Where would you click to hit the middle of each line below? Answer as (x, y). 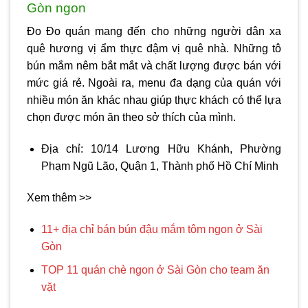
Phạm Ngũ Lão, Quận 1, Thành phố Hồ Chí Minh (159, 166)
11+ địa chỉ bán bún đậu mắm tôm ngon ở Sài (152, 229)
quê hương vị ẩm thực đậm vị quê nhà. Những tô (154, 49)
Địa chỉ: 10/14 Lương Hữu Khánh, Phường (161, 148)
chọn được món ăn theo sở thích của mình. (131, 118)
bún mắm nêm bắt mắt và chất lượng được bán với (154, 66)
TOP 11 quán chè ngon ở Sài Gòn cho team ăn (155, 270)
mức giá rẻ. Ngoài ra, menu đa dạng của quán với (154, 83)
